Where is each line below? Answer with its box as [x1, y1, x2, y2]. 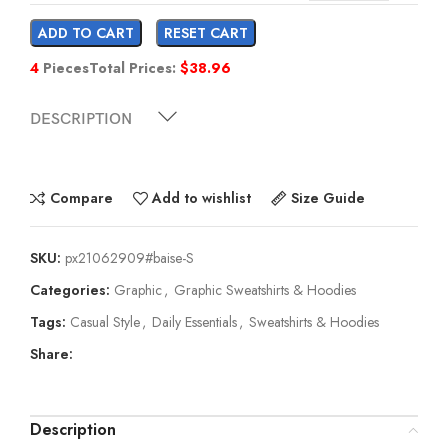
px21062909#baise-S [65, 247, 194, 268]
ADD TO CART [38, 22, 134, 43]
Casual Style [70, 311, 140, 332]
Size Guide [290, 188, 365, 209]
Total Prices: [89, 57, 180, 78]
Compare [49, 188, 113, 209]
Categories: [30, 279, 110, 300]
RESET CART [164, 22, 248, 43]
